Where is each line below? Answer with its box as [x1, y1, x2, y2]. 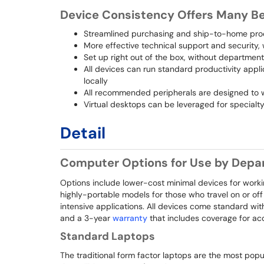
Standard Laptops [60, 229, 155, 243]
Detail [60, 123, 105, 143]
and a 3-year [60, 213, 113, 223]
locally [84, 75, 108, 86]
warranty [113, 213, 147, 223]
